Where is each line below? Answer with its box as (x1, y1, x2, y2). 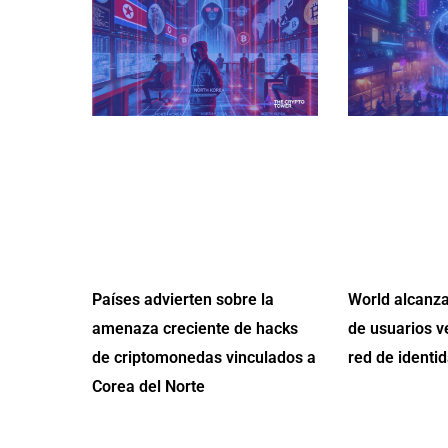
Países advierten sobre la (92, 289, 274, 309)
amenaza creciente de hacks (92, 318, 298, 338)
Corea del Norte (92, 376, 205, 396)
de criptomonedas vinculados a (92, 347, 316, 367)
